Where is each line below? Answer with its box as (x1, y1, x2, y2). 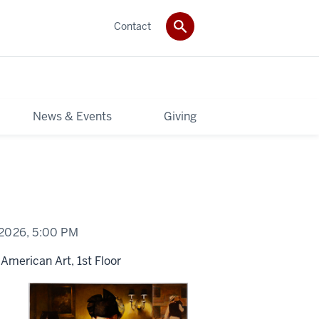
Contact (114, 19, 151, 33)
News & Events (33, 108, 113, 124)
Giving (164, 108, 197, 124)
